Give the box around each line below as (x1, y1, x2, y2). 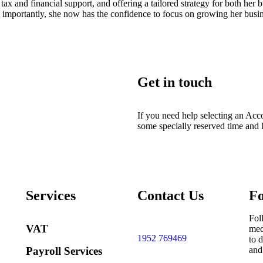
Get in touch (137, 75, 212, 90)
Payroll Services (25, 244, 102, 257)
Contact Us (137, 187, 204, 203)
